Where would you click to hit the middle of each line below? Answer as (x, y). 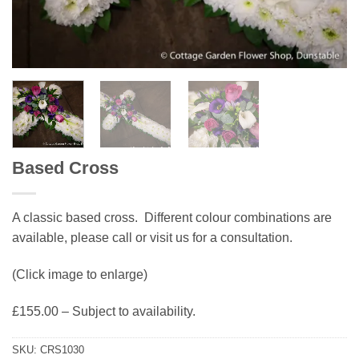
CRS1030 (62, 350)
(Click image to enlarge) (80, 274)
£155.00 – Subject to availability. (104, 311)
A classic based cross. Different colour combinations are (172, 217)
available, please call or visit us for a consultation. (152, 237)
